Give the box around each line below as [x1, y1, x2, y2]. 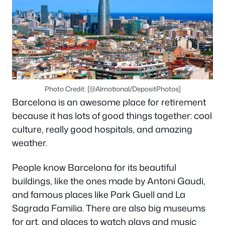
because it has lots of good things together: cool [12, 108, 212, 122]
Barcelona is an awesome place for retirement [12, 95, 206, 108]
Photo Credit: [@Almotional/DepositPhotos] [44, 83, 181, 93]
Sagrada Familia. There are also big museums [12, 201, 205, 215]
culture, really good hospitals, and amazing [12, 122, 192, 136]
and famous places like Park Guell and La [12, 188, 185, 201]
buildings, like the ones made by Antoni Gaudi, [12, 174, 205, 188]
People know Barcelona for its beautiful [12, 161, 176, 174]
